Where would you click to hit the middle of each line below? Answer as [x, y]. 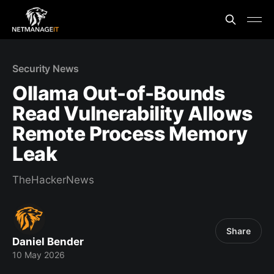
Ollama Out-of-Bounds [119, 93]
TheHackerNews [53, 180]
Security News [46, 68]
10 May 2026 [39, 255]
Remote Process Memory [130, 134]
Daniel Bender [48, 242]
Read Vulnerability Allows [132, 113]
